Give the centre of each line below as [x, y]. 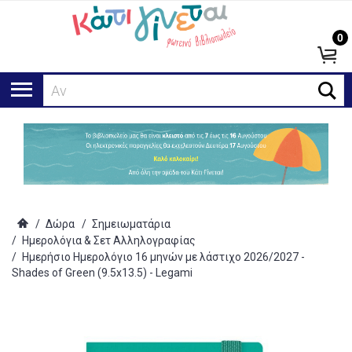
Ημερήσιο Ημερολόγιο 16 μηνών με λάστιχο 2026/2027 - [163, 257]
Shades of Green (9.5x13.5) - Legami [102, 273]
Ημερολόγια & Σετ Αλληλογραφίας [109, 241]
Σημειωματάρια [131, 224]
